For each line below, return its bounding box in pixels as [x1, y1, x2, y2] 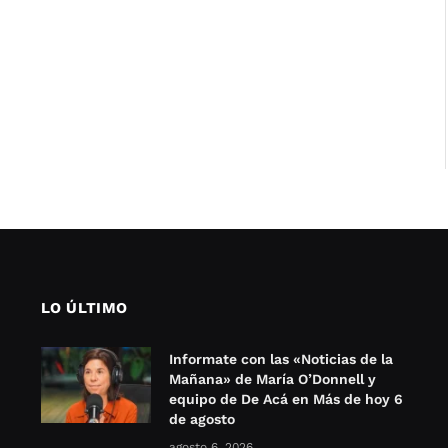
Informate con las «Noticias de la [168, 351, 393, 368]
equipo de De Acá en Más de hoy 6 [168, 391, 403, 408]
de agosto [168, 411, 235, 428]
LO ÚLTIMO [40, 299, 129, 318]
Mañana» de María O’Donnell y [168, 371, 376, 388]
